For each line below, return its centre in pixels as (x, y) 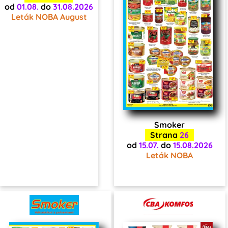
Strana (165, 135)
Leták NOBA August (49, 17)
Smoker (169, 125)
